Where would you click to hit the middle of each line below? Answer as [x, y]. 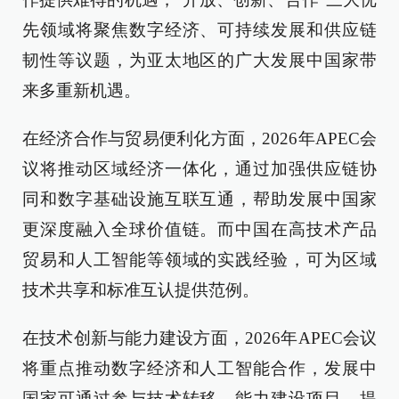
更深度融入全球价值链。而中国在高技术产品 [199, 229]
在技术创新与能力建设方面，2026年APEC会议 [199, 338]
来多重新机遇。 [81, 90]
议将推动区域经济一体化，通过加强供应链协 [199, 168]
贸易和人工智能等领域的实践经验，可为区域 [199, 259]
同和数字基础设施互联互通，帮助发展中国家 [199, 199]
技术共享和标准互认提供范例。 [141, 289]
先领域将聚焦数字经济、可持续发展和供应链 [199, 29]
